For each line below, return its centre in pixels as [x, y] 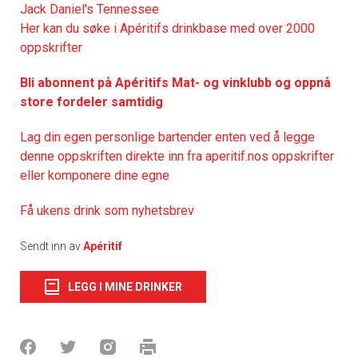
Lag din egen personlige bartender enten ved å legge [167, 137]
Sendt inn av [52, 246]
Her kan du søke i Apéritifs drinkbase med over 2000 [167, 28]
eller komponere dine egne [95, 175]
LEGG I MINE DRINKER [125, 286]
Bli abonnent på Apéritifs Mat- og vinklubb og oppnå [175, 82]
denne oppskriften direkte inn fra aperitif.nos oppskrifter [177, 156]
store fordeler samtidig [91, 101]
